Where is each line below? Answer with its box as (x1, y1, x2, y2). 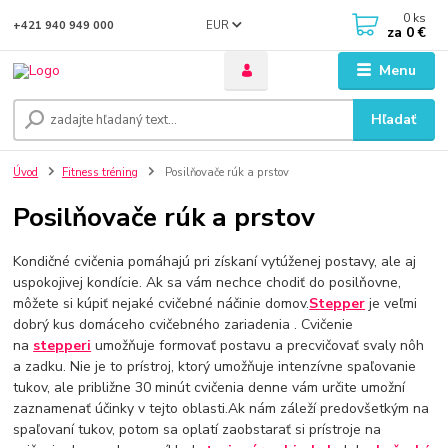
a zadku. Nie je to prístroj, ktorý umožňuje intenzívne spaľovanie (13, 356, 417, 376)
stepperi (33, 335, 92, 355)
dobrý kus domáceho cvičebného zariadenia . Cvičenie (13, 314, 354, 334)
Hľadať (371, 110, 417, 130)
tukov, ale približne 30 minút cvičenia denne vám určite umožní (13, 377, 406, 397)
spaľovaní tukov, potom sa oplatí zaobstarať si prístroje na (13, 419, 382, 439)
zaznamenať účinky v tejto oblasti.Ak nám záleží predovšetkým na (13, 398, 430, 418)
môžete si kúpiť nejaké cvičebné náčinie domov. (13, 293, 310, 313)
